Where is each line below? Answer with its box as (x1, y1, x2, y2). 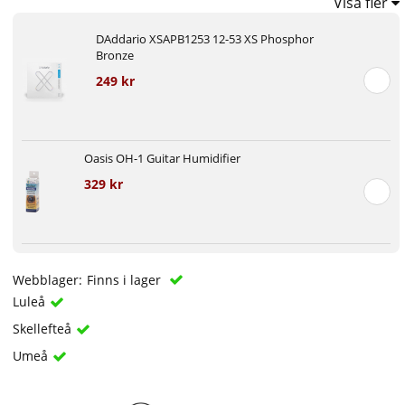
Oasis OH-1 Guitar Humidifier (83, 149, 240, 166)
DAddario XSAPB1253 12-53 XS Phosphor (95, 30, 314, 47)
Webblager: (13, 270, 83, 288)
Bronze (95, 46, 134, 63)
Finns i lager (87, 270, 165, 288)
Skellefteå (13, 319, 72, 337)
